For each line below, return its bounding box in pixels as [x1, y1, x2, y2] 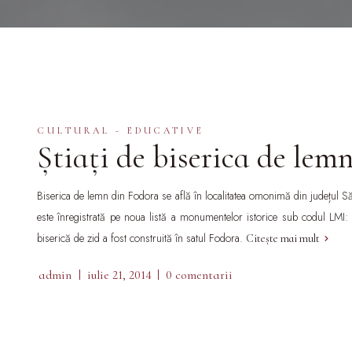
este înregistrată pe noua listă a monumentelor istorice [37, 209, 278, 225]
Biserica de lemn [37, 188, 109, 203]
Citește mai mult [246, 232, 320, 245]
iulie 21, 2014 [87, 267, 152, 283]
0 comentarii [166, 267, 233, 283]
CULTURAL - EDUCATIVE [38, 125, 204, 136]
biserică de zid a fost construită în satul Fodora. [37, 230, 246, 246]
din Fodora [112, 188, 159, 203]
